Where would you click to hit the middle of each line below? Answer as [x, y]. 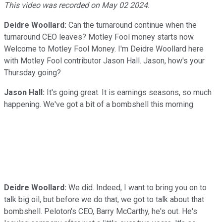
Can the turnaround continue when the [132, 25]
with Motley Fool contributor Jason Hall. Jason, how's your [104, 60]
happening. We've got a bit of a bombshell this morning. [99, 104]
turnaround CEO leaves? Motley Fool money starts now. [99, 37]
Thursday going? [32, 72]
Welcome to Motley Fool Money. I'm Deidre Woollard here [104, 49]
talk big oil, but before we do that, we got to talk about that [104, 199]
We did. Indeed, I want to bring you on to [137, 187]
